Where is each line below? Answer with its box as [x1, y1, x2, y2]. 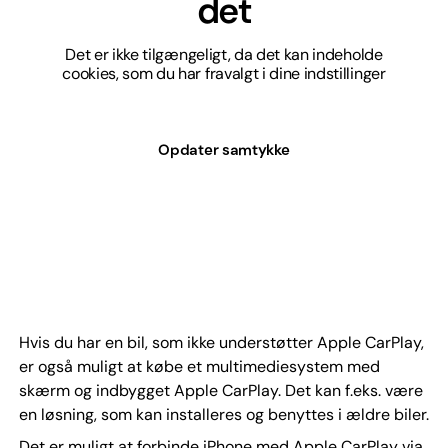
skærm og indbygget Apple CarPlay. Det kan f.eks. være [18, 379, 423, 401]
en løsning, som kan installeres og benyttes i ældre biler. [18, 403, 429, 425]
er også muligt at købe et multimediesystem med [18, 355, 380, 377]
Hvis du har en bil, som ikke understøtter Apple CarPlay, [18, 331, 424, 353]
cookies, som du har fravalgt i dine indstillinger [62, 62, 386, 84]
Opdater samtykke [158, 139, 290, 160]
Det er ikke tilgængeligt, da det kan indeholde [65, 43, 383, 65]
